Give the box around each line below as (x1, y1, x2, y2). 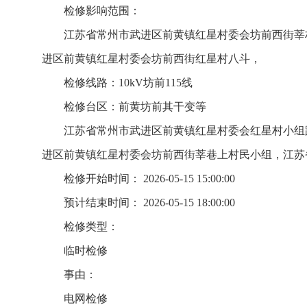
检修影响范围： (64, 5, 140, 16)
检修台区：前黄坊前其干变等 (64, 101, 206, 112)
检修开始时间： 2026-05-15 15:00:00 (64, 173, 235, 184)
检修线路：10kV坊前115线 (64, 77, 193, 88)
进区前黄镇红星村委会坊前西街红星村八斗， (42, 53, 261, 64)
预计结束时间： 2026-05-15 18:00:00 (64, 197, 235, 208)
